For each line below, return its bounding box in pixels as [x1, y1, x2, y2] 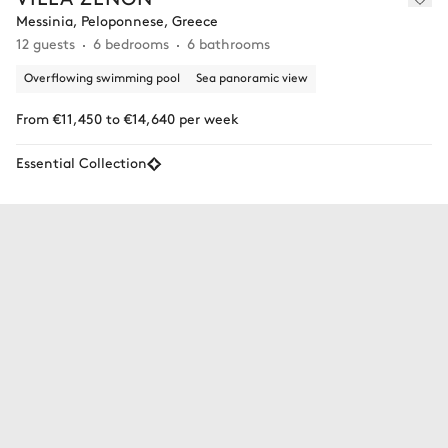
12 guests [16, 33, 75, 54]
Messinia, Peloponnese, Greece [16, 10, 218, 31]
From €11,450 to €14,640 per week [16, 108, 239, 129]
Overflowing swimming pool [24, 69, 180, 86]
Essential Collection [16, 152, 147, 173]
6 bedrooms [93, 33, 169, 54]
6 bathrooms [187, 33, 270, 54]
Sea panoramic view [196, 69, 308, 86]
